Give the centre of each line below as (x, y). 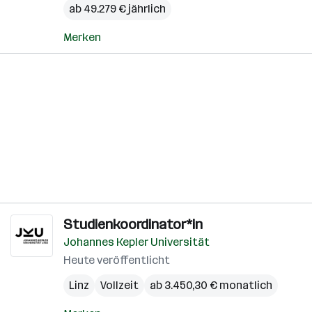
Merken (82, 37)
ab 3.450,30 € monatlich (211, 285)
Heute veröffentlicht (117, 260)
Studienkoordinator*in (133, 224)
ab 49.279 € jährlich (117, 9)
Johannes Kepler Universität (136, 242)
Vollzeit (119, 285)
